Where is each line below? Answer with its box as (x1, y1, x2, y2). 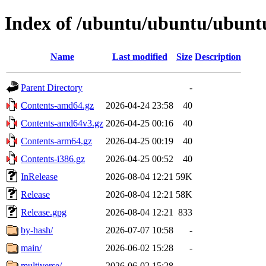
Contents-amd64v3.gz (21, 118, 103, 128)
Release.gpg (21, 207, 66, 217)
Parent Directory (21, 82, 83, 93)
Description (195, 51, 241, 62)
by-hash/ (21, 224, 53, 235)
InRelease (21, 171, 58, 182)
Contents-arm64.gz (21, 135, 92, 146)
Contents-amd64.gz (21, 100, 94, 110)
